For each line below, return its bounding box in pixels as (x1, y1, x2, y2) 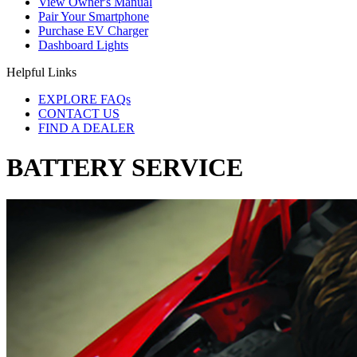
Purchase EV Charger (38, 24, 148, 38)
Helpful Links (6, 65, 76, 80)
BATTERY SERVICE (6, 152, 243, 182)
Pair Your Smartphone (38, 10, 149, 24)
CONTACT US (38, 107, 120, 121)
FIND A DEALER (38, 121, 135, 135)
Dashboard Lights (38, 38, 128, 53)
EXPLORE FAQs (38, 92, 131, 107)
